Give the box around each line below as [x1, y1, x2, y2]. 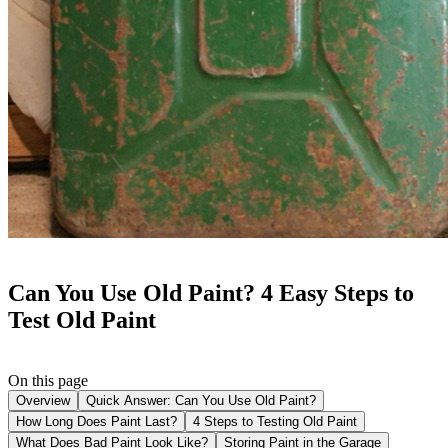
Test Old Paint [8, 306, 156, 333]
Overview [16, 392, 70, 408]
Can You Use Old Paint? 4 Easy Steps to [8, 279, 414, 306]
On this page [8, 371, 88, 389]
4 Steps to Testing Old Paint [193, 413, 357, 429]
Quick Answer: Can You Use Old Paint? [86, 392, 316, 408]
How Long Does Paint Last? [16, 413, 177, 429]
